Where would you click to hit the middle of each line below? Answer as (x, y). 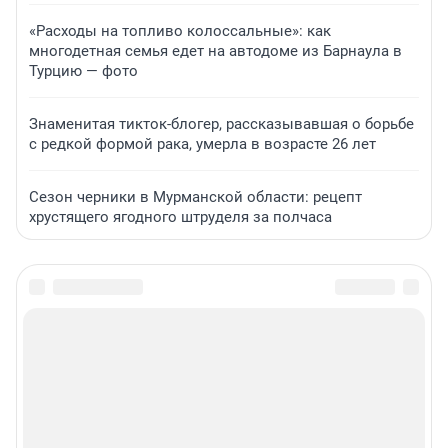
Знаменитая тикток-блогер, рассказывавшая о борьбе (221, 124)
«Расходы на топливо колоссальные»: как (180, 31)
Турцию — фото (83, 71)
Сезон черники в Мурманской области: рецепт (195, 197)
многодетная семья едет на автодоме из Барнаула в (215, 51)
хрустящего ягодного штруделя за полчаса (180, 217)
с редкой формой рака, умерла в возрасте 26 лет (202, 144)
